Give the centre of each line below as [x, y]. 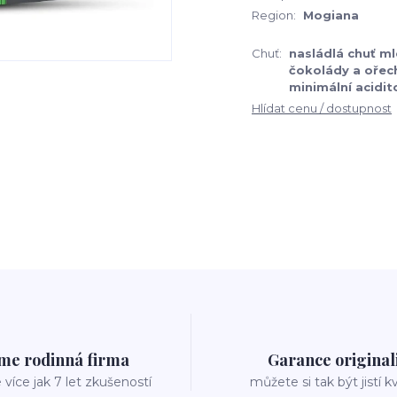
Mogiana [331, 15]
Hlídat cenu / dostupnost [322, 108]
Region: [274, 15]
